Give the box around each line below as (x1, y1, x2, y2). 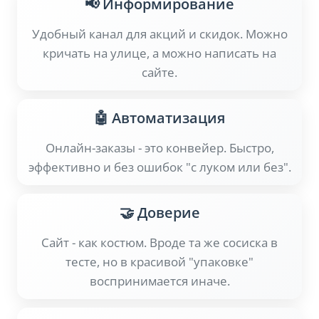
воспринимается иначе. (89, 273, 230, 290)
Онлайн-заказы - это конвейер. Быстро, (45, 140, 274, 157)
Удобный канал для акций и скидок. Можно (31, 26, 288, 43)
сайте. (142, 64, 177, 81)
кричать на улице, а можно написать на (43, 45, 276, 62)
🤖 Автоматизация (94, 108, 225, 128)
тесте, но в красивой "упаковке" (66, 253, 253, 271)
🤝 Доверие (119, 202, 200, 223)
